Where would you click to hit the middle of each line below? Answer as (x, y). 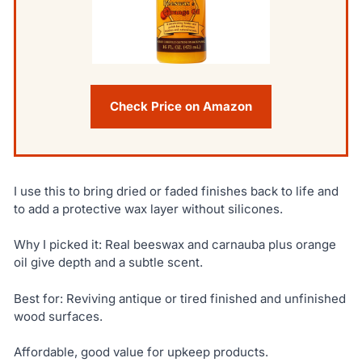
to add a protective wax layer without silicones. (148, 208)
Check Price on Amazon (181, 106)
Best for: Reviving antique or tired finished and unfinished (179, 298)
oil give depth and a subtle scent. (108, 263)
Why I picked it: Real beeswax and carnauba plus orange (175, 245)
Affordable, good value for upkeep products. (141, 352)
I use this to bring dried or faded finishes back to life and (176, 191)
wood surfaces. (58, 316)
